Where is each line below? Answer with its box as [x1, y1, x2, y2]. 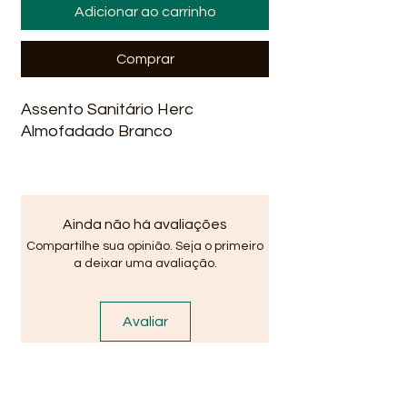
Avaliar [122, 314, 168, 329]
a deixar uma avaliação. [73, 257, 217, 270]
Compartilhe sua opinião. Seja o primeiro [26, 240, 263, 253]
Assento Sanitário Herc [21, 101, 194, 118]
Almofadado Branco [21, 123, 173, 140]
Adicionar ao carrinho [74, 5, 216, 19]
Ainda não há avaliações [63, 217, 227, 232]
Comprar [115, 52, 174, 66]
